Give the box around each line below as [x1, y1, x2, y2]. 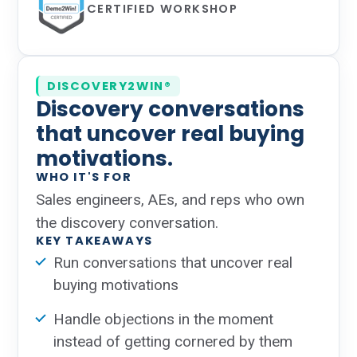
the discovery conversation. [36, 214, 218, 232]
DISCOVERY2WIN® [47, 78, 172, 94]
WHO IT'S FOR [36, 169, 132, 185]
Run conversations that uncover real [53, 253, 292, 272]
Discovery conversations [36, 94, 304, 124]
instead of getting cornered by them [53, 332, 292, 351]
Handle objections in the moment [53, 310, 273, 328]
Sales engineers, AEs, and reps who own [36, 190, 304, 209]
